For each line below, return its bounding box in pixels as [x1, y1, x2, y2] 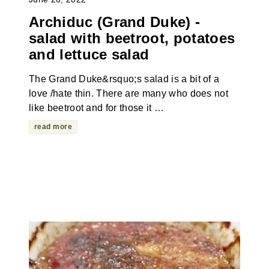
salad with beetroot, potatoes [28, 30, 235, 47]
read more [34, 122, 73, 131]
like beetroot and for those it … [28, 103, 165, 113]
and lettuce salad [28, 46, 150, 63]
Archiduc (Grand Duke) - [28, 14, 201, 31]
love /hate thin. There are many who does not [28, 88, 229, 99]
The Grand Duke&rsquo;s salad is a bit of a [28, 74, 220, 85]
